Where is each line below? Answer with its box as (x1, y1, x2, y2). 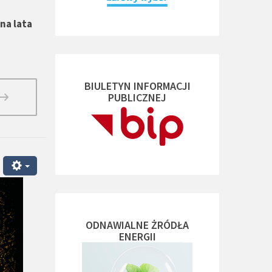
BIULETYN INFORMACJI (84, 79, 191, 93)
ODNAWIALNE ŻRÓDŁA (86, 218, 189, 232)
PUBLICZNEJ (108, 90, 166, 104)
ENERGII (118, 229, 156, 243)
